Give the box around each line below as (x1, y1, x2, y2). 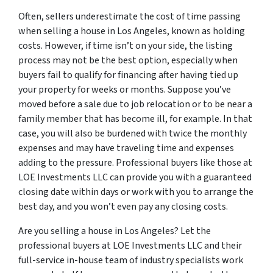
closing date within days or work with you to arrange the (18, 185, 253, 199)
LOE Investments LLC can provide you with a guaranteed (18, 170, 252, 184)
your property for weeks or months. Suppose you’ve (18, 82, 231, 96)
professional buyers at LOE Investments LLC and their (18, 238, 242, 252)
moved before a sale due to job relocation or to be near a (18, 97, 252, 111)
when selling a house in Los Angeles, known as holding (18, 24, 245, 38)
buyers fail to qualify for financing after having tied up (18, 68, 238, 82)
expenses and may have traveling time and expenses (18, 141, 234, 155)
